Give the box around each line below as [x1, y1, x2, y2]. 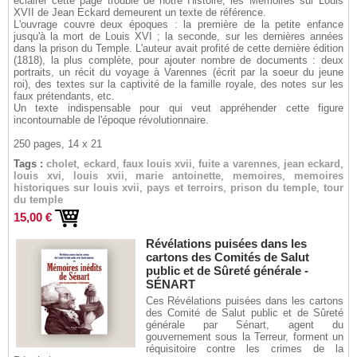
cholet [46, 158, 77, 170]
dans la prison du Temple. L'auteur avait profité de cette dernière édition [14, 42, 343, 54]
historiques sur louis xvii [14, 182, 140, 194]
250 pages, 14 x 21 [14, 138, 102, 150]
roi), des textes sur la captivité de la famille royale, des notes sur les [14, 78, 343, 90]
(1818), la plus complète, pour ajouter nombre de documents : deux [14, 54, 343, 66]
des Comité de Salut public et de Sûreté [145, 307, 343, 319]
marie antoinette [135, 170, 222, 182]
